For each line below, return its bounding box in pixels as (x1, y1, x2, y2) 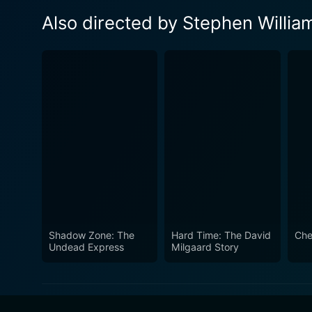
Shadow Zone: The (49, 229, 134, 242)
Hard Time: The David (171, 229, 272, 242)
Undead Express (49, 241, 124, 253)
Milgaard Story (171, 241, 240, 253)
